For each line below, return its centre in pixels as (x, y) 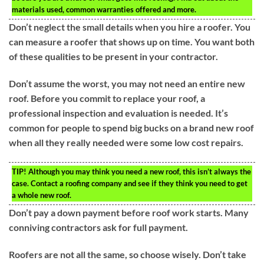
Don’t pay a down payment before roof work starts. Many (129, 212)
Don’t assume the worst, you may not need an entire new (127, 84)
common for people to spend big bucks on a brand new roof (131, 128)
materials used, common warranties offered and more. (104, 10)
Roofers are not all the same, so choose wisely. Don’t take (128, 254)
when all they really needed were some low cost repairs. (126, 143)
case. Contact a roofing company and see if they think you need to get (130, 183)
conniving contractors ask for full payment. (98, 227)
